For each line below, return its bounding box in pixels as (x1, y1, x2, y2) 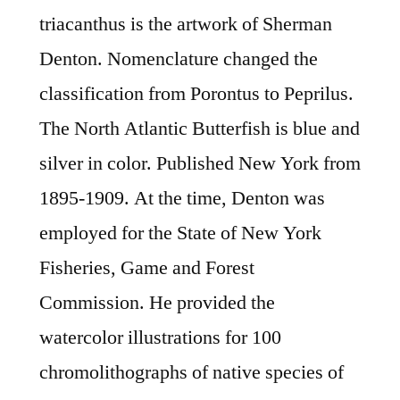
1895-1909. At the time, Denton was (39, 186, 325, 212)
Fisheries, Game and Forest (39, 255, 254, 281)
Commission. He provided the (39, 290, 275, 316)
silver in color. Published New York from (39, 151, 361, 177)
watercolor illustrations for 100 (39, 325, 281, 351)
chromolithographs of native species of (39, 360, 344, 386)
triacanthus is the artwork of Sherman (39, 12, 332, 37)
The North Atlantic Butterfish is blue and (39, 116, 360, 142)
